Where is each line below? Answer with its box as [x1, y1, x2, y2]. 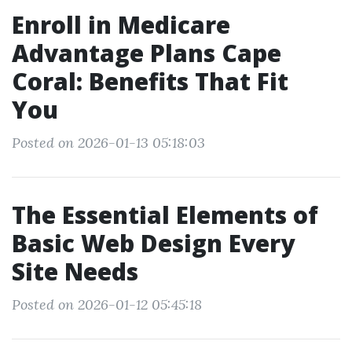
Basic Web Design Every [12, 227, 295, 259]
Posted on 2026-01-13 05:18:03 [12, 134, 205, 152]
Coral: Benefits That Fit [12, 65, 288, 97]
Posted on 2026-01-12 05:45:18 [12, 295, 202, 313]
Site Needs [12, 255, 138, 288]
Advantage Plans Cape [12, 37, 281, 69]
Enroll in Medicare [12, 9, 230, 41]
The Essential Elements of [12, 199, 318, 231]
